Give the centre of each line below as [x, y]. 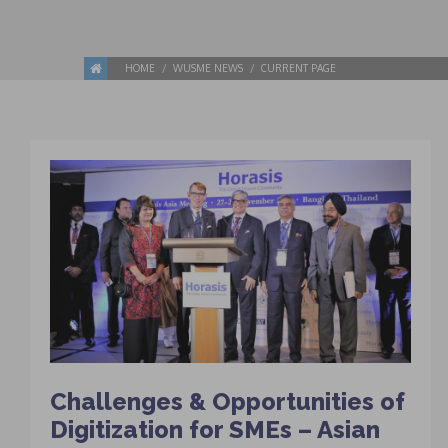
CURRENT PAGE [298, 68]
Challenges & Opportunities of [227, 402]
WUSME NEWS [208, 68]
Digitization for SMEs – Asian [215, 430]
